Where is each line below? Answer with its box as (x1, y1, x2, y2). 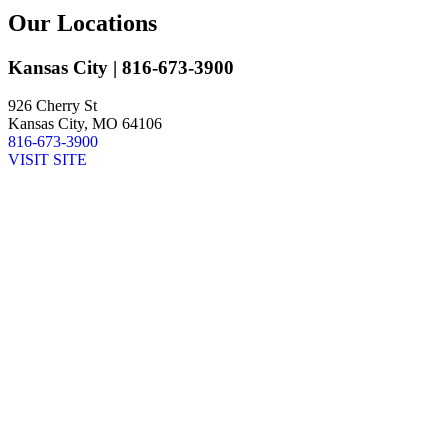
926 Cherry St (8, 97, 97, 115)
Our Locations (8, 9, 157, 36)
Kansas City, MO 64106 (8, 115, 162, 133)
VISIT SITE (8, 151, 87, 169)
